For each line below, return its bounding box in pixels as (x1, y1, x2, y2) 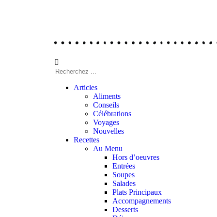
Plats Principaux (112, 188, 162, 196)
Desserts (112, 205, 138, 214)
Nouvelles (93, 127, 124, 135)
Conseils (93, 101, 119, 109)
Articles (74, 83, 97, 92)
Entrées (112, 162, 135, 170)
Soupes (112, 170, 135, 179)
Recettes (74, 136, 99, 144)
